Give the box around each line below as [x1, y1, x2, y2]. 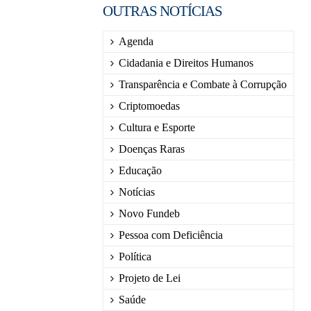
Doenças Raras [119, 143, 185, 155]
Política [119, 251, 151, 263]
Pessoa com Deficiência [119, 229, 223, 242]
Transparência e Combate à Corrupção [119, 78, 287, 91]
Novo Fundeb [119, 208, 180, 220]
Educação [119, 165, 162, 177]
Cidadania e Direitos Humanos [119, 57, 253, 69]
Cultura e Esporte [119, 121, 195, 134]
